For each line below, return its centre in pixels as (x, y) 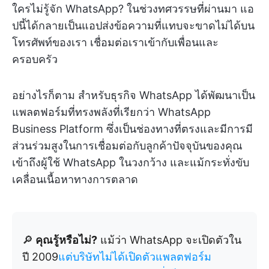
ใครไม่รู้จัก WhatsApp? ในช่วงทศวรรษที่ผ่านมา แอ (133, 9)
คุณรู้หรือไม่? (65, 240)
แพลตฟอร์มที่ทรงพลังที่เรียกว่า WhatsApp (111, 112)
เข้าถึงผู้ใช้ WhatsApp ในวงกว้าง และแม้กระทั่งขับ (131, 162)
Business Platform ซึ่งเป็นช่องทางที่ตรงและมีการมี (132, 129)
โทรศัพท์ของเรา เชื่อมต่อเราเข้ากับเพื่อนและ (115, 42)
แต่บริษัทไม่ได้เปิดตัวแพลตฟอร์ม (135, 257)
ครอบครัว (35, 59)
